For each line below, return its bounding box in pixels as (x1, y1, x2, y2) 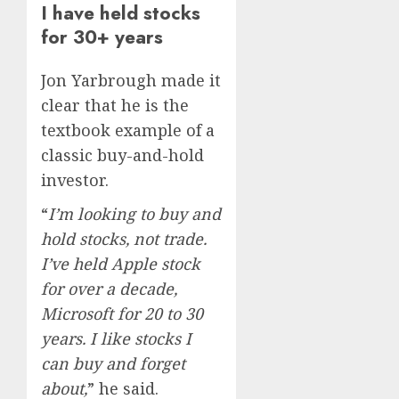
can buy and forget (41, 353, 185, 375)
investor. (41, 169, 109, 191)
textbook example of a (41, 119, 215, 142)
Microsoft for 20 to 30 (41, 303, 203, 325)
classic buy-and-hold (41, 144, 204, 167)
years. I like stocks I (41, 328, 191, 350)
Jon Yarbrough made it (41, 69, 221, 92)
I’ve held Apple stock (41, 253, 200, 275)
